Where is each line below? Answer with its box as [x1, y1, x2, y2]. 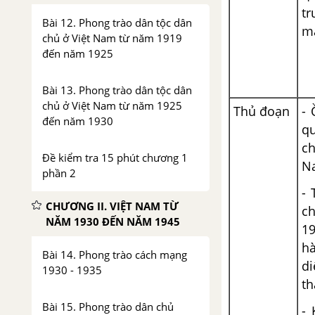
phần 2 [42, 166, 76, 180]
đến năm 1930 [42, 114, 113, 128]
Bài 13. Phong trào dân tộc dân [42, 83, 192, 97]
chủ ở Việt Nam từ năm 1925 [42, 98, 182, 112]
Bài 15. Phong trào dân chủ [42, 300, 174, 314]
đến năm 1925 [42, 46, 113, 60]
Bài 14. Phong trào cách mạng [42, 247, 187, 262]
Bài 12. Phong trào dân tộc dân [42, 15, 192, 30]
